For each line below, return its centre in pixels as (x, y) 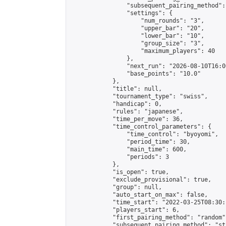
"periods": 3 (120, 157)
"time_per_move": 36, (127, 119)
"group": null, (116, 187)
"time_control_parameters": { (141, 127)
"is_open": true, (120, 172)
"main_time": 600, (128, 149)
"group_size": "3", (137, 43)
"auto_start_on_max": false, (139, 195)
